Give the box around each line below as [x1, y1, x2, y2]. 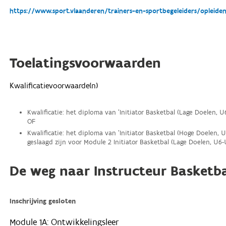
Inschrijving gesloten [10, 197, 76, 206]
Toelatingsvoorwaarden [10, 54, 161, 73]
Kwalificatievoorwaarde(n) [10, 81, 98, 91]
